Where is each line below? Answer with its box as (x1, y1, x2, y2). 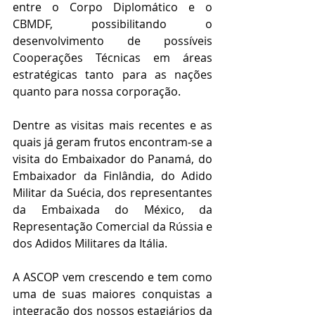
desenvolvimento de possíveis (13, 33, 212, 49)
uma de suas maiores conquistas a (13, 286, 212, 302)
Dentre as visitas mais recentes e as (13, 117, 212, 134)
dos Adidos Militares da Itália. (13, 236, 170, 252)
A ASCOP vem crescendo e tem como (13, 269, 212, 285)
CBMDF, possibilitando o (13, 16, 212, 32)
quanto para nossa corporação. (13, 84, 181, 100)
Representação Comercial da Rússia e (13, 219, 212, 235)
